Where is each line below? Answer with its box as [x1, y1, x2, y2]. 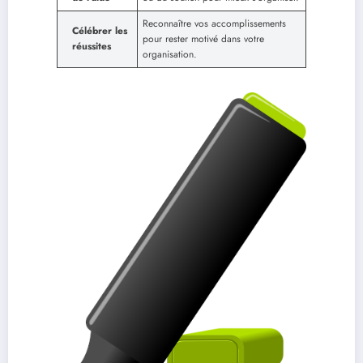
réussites [72, 38, 111, 53]
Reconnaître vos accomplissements [143, 15, 286, 31]
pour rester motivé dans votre [143, 31, 264, 46]
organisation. [143, 46, 197, 62]
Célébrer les [72, 23, 127, 38]
